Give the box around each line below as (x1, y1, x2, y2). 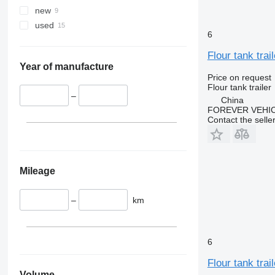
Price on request (207, 72, 271, 82)
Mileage (19, 165, 55, 176)
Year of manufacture (19, 61, 114, 72)
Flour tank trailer (207, 82, 271, 92)
